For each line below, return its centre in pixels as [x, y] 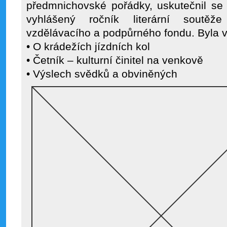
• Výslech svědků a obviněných [102, 74]
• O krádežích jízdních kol [88, 47]
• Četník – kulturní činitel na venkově [115, 60]
